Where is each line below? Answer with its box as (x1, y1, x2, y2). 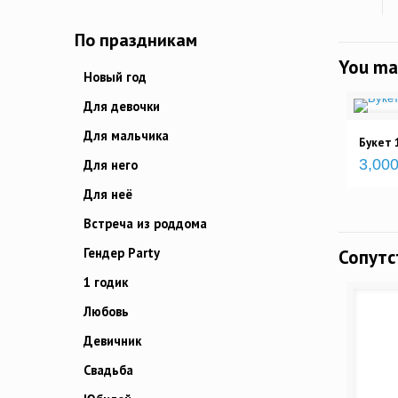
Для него (84, 156, 138, 174)
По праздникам (75, 28, 197, 52)
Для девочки (84, 98, 160, 115)
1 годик (84, 274, 128, 291)
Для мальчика (84, 127, 169, 145)
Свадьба (84, 362, 133, 379)
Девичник (84, 332, 141, 350)
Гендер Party (84, 244, 160, 262)
